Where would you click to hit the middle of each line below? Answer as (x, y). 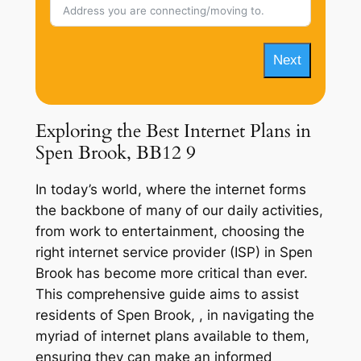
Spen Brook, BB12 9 (115, 152)
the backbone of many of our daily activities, (179, 211)
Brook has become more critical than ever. (171, 274)
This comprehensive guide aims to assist (167, 295)
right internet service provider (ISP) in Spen (174, 253)
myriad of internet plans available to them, (172, 336)
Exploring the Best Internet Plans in (173, 131)
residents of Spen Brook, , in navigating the (174, 315)
